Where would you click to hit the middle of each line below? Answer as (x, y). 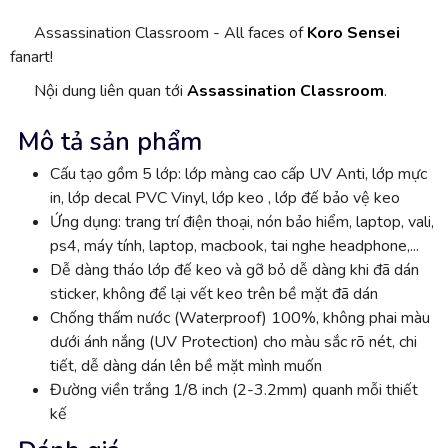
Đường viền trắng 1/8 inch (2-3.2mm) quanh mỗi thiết (234, 389)
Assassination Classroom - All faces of (170, 32)
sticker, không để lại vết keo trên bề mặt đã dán (214, 293)
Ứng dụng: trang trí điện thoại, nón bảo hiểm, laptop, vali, (242, 221)
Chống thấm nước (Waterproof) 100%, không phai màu (240, 317)
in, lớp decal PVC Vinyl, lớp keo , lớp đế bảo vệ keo (225, 197)
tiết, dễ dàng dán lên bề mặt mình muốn (186, 365)
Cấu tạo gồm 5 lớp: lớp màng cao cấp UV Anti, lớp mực (238, 173)
